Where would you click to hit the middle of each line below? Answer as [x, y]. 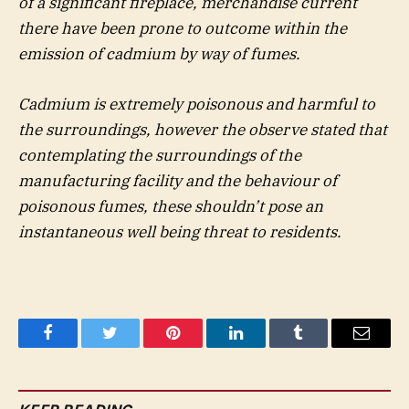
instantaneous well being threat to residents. [180, 231]
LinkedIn [264, 346]
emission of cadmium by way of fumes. [159, 54]
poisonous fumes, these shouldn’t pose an [171, 206]
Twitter [133, 346]
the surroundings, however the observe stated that [203, 129]
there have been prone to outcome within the [183, 29]
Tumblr [321, 346]
